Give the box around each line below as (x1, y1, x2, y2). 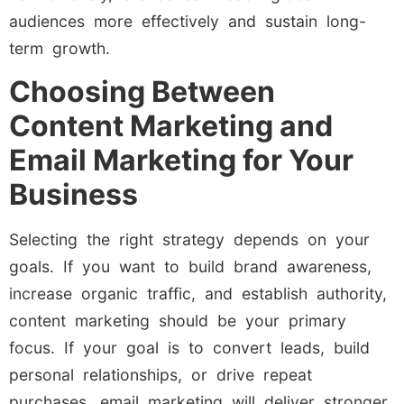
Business (9, 177, 138, 213)
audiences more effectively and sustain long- (9, 11, 366, 31)
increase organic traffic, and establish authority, (9, 284, 387, 304)
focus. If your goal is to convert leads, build (9, 338, 370, 358)
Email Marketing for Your (9, 142, 353, 179)
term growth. (9, 38, 110, 58)
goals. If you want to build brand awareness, (9, 257, 372, 277)
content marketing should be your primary (9, 311, 346, 331)
